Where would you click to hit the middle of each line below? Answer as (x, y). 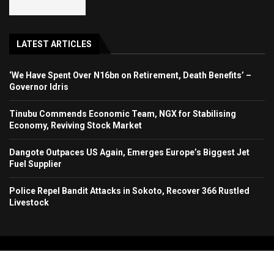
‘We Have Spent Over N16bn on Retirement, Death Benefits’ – (130, 76)
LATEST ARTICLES (54, 44)
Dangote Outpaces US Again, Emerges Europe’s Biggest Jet (129, 153)
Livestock (29, 203)
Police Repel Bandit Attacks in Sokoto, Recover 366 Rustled (129, 191)
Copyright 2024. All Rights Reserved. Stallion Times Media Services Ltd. (137, 257)
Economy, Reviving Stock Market (76, 126)
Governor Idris (39, 87)
